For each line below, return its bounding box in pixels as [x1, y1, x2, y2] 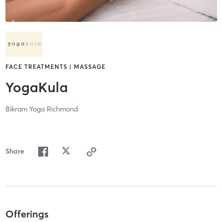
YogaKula [5, 79, 68, 96]
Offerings [5, 207, 49, 220]
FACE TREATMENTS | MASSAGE [5, 63, 106, 71]
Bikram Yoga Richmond [5, 105, 78, 114]
